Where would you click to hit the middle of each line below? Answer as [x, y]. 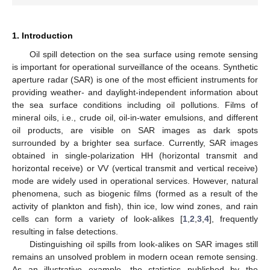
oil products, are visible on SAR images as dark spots [135, 130]
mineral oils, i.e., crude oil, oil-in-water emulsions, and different [135, 117]
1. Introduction [42, 35]
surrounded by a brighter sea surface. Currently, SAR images [135, 143]
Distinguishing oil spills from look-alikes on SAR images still [143, 244]
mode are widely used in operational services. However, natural [135, 181]
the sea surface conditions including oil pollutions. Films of [135, 105]
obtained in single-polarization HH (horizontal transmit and [135, 155]
